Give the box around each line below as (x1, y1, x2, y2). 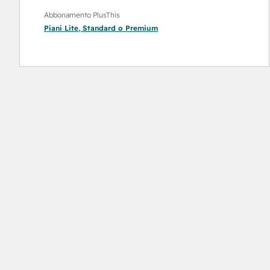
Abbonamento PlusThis (44, 10, 120, 19)
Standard (83, 24, 116, 33)
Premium (125, 24, 158, 33)
